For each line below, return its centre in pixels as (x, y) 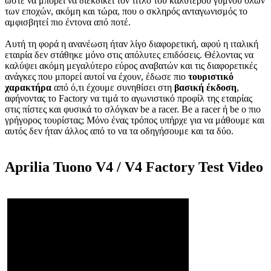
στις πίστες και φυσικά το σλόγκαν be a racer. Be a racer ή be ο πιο (133, 109)
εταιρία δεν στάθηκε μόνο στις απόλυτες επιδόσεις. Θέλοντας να (129, 54)
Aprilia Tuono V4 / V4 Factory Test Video (134, 167)
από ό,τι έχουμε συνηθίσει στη (113, 87)
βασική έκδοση (205, 87)
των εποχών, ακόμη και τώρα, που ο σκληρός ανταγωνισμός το (126, 11)
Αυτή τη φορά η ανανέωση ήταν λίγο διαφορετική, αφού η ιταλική (132, 44)
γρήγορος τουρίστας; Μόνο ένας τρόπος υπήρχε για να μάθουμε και (135, 120)
